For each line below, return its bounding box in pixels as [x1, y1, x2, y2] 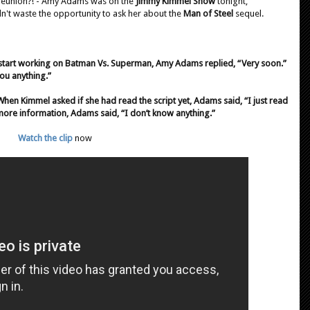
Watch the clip [17, 132, 73, 143]
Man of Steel [183, 8, 235, 19]
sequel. [235, 8, 264, 19]
